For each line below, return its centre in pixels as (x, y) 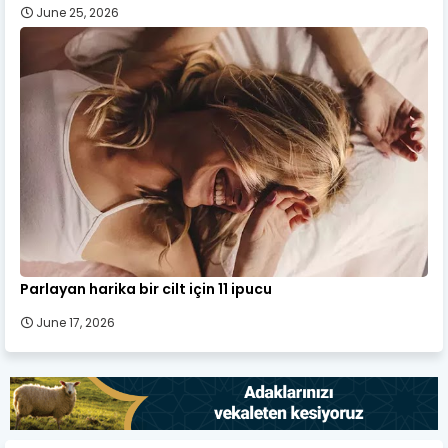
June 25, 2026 (77, 12)
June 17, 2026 (75, 322)
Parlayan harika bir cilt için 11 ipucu (146, 288)
